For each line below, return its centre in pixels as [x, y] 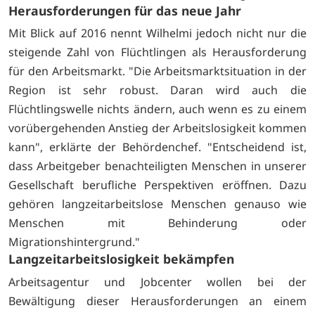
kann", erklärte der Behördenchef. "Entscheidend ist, [157, 147]
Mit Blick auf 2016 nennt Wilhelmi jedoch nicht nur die [157, 33]
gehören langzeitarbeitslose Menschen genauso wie [157, 204]
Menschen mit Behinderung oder [157, 223]
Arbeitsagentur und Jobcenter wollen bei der [157, 282]
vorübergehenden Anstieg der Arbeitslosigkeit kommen [157, 128]
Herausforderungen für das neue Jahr [125, 10]
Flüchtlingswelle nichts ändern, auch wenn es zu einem [157, 109]
